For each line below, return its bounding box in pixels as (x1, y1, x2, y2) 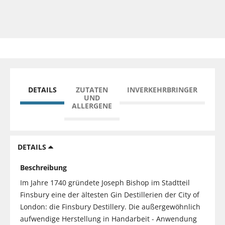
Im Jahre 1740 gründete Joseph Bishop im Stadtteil (20, 177, 190, 187)
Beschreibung (20, 162, 67, 172)
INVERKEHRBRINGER (127, 84, 197, 94)
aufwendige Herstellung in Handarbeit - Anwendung (20, 213, 197, 223)
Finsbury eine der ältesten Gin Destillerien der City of (20, 189, 199, 199)
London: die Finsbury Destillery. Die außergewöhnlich (20, 201, 200, 211)
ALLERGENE (72, 100, 112, 110)
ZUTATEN (76, 84, 108, 94)
